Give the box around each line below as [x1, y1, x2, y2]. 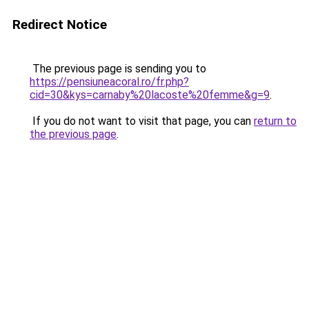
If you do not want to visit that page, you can [30, 114, 254, 128]
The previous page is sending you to [30, 62, 206, 75]
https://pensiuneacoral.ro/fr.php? [30, 75, 189, 88]
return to [254, 114, 297, 128]
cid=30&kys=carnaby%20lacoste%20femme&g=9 [30, 88, 270, 101]
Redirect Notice [12, 17, 107, 32]
